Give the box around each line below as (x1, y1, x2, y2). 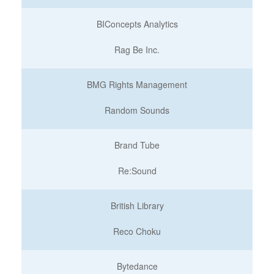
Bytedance (116, 260, 158, 272)
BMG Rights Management (87, 78, 187, 91)
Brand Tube (114, 139, 160, 151)
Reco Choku (113, 225, 161, 237)
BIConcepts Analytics (96, 18, 178, 30)
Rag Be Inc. (114, 43, 160, 56)
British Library (110, 199, 164, 212)
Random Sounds (105, 104, 169, 116)
